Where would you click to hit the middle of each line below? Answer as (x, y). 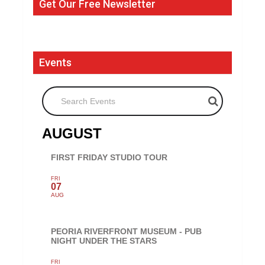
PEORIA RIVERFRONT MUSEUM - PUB (127, 232)
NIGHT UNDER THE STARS (104, 241)
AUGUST (72, 134)
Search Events (71, 92)
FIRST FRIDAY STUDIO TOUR (109, 158)
